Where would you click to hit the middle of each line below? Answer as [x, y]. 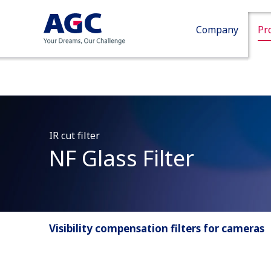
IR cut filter [74, 135]
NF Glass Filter [122, 158]
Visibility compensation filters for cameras [157, 228]
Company [217, 30]
